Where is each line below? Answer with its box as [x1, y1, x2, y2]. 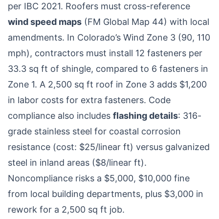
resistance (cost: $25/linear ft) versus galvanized [8, 142, 210, 152]
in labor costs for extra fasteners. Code [8, 95, 171, 105]
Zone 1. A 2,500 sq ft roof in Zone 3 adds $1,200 [8, 79, 207, 89]
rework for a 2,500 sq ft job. [8, 204, 125, 215]
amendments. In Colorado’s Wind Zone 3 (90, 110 [8, 32, 210, 43]
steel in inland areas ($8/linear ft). [8, 157, 147, 168]
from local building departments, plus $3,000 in [8, 189, 203, 199]
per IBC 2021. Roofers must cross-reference [8, 1, 190, 11]
